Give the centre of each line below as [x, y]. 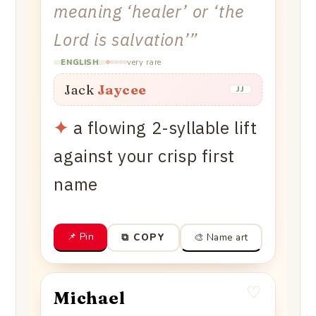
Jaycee [122, 89]
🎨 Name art [221, 237]
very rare [144, 62]
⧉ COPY [143, 238]
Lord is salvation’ [122, 39]
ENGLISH [80, 62]
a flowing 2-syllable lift [165, 127]
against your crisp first [144, 156]
